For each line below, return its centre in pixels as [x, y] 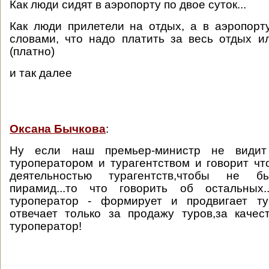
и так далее [41, 73]
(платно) [32, 51]
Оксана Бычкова [58, 129]
